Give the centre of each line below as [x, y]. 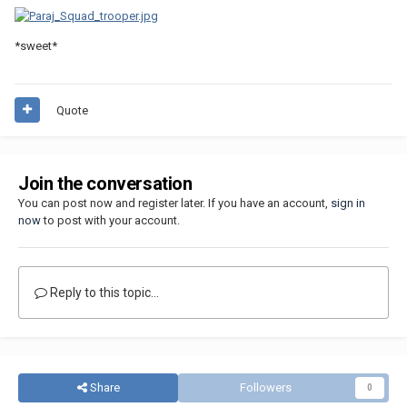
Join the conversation [105, 183]
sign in [348, 203]
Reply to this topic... [103, 292]
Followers [265, 387]
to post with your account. [110, 220]
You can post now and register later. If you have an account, [174, 203]
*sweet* [36, 46]
